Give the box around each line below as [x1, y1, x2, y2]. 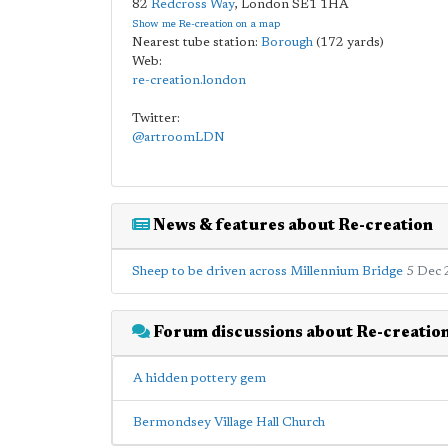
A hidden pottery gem [133, 372, 266, 385]
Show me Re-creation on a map [132, 19, 280, 30]
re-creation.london [132, 74, 246, 87]
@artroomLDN [132, 131, 225, 144]
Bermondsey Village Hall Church [133, 416, 325, 429]
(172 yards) [313, 36, 384, 49]
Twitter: [132, 112, 180, 125]
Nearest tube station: [132, 36, 261, 49]
